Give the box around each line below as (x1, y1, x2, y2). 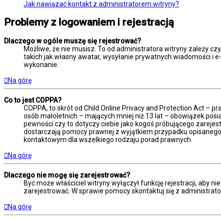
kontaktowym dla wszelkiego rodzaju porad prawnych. (24, 135, 192, 144)
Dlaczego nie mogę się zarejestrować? (4, 171, 130, 179)
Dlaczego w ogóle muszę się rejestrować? (4, 37, 141, 45)
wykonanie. (24, 60, 59, 69)
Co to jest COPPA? (4, 96, 62, 104)
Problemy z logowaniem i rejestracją (4, 16, 174, 29)
